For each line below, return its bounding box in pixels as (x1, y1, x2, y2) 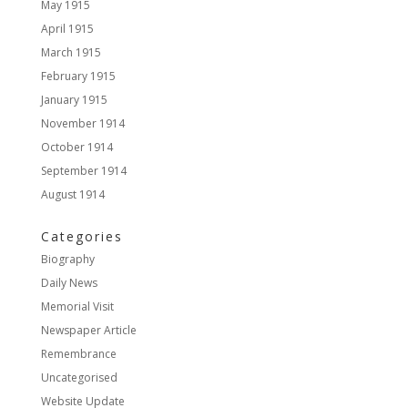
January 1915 (40, 92, 107, 108)
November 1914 (40, 116, 125, 132)
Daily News (40, 275, 97, 291)
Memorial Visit (40, 299, 114, 315)
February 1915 (40, 68, 116, 85)
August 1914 (40, 187, 105, 203)
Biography (40, 251, 95, 268)
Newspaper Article (40, 322, 137, 339)
